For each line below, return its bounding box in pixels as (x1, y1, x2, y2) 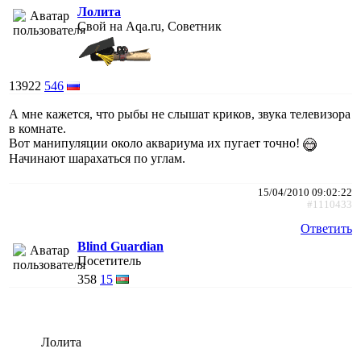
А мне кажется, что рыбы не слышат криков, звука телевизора (9, 106, 351, 121)
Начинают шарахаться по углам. (9, 151, 185, 165)
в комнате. (9, 121, 66, 135)
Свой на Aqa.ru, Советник (77, 19, 222, 33)
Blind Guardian (77, 239, 164, 253)
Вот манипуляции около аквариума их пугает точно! (9, 135, 303, 150)
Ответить (301, 221, 352, 235)
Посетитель (77, 253, 141, 268)
